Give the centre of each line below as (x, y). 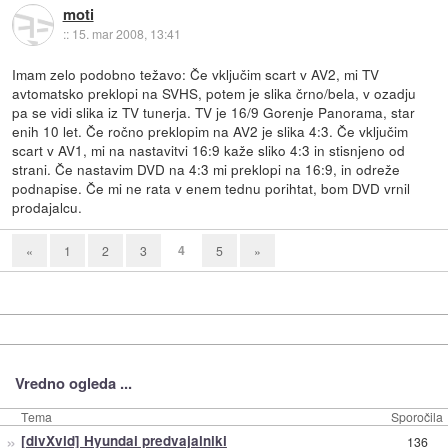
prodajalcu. (47, 207)
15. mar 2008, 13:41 (126, 34)
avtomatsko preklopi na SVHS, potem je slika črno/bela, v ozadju (214, 93)
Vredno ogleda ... (73, 383)
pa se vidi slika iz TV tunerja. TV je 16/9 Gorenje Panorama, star (214, 112)
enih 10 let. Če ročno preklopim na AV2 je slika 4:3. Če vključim (210, 131)
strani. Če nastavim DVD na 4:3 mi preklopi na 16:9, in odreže (206, 169)
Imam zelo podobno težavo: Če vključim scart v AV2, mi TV (196, 74)
